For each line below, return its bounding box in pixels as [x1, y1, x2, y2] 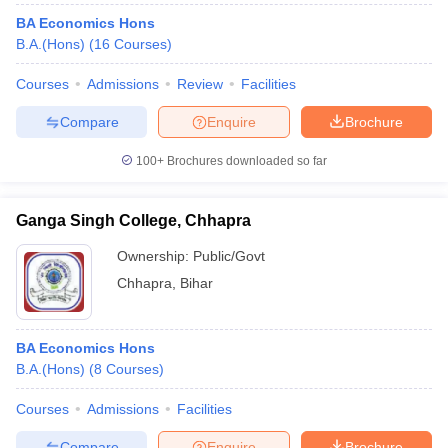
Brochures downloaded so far [164, 154, 327, 168]
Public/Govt [193, 248, 265, 264]
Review [177, 76, 223, 92]
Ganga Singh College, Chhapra [16, 212, 251, 229]
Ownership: [117, 248, 193, 264]
